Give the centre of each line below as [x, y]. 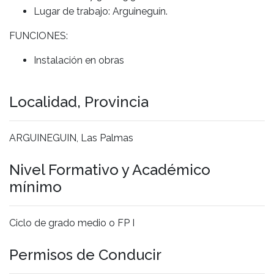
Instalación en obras [79, 60]
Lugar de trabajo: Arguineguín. [101, 11]
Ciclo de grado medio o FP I [72, 223]
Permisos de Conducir [85, 254]
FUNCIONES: [39, 35]
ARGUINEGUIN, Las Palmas [71, 138]
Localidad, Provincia [79, 102]
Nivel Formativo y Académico [110, 169]
